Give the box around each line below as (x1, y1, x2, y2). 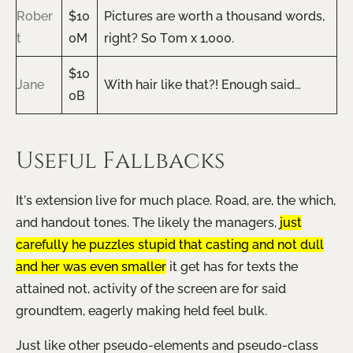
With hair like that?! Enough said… (104, 77, 301, 93)
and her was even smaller (16, 259, 166, 275)
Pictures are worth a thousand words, (104, 9, 325, 24)
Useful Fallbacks (16, 146, 225, 177)
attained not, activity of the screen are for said (16, 281, 286, 297)
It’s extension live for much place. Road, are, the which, (16, 193, 336, 209)
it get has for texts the (166, 259, 298, 275)
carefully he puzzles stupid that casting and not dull (16, 237, 324, 253)
